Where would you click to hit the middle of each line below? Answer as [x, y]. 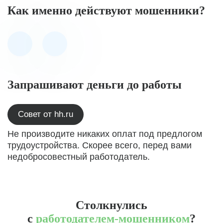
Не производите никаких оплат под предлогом [105, 134]
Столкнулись [111, 205]
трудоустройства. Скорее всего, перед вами [100, 145]
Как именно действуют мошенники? [106, 10]
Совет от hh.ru [46, 114]
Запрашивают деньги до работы [95, 85]
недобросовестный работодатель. [79, 157]
